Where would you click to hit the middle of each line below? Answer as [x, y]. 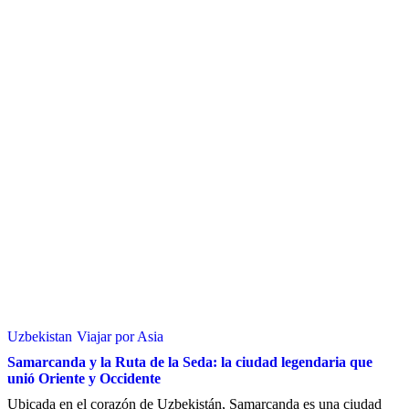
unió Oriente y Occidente [84, 379]
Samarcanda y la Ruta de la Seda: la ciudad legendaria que [190, 362]
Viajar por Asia [120, 337]
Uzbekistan [40, 337]
